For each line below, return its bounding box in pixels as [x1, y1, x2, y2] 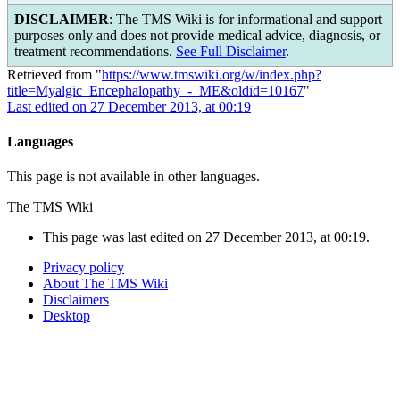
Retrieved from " [7, 66, 102, 82]
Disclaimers [43, 292, 109, 308]
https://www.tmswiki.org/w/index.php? [102, 66, 321, 82]
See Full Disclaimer [176, 43, 286, 59]
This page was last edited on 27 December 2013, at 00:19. [43, 229, 370, 246]
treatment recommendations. [14, 43, 176, 59]
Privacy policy [43, 260, 124, 276]
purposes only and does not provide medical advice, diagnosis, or [14, 27, 380, 43]
